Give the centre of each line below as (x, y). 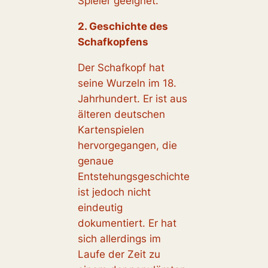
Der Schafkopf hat (121, 67)
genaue (95, 161)
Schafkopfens (113, 42)
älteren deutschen (121, 114)
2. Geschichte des (123, 26)
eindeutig (100, 207)
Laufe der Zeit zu (119, 254)
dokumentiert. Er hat (127, 223)
